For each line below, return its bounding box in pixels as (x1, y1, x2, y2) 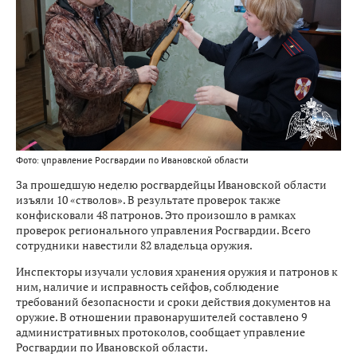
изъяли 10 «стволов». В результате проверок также (16, 192, 280, 208)
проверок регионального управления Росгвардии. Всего (16, 222, 311, 238)
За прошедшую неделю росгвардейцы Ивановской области (16, 177, 327, 193)
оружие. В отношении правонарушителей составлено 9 (16, 309, 307, 325)
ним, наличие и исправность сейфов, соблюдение (16, 279, 279, 295)
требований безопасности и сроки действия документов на (16, 294, 331, 310)
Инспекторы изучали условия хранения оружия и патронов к (16, 264, 338, 280)
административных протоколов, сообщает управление (16, 324, 305, 340)
